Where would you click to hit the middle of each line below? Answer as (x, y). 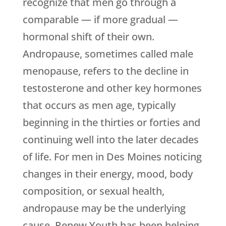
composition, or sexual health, (93, 191)
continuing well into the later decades (110, 140)
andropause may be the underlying (104, 208)
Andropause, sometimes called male (108, 54)
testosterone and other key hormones (112, 88)
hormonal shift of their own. (88, 37)
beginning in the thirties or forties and (111, 123)
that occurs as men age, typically (99, 105)
